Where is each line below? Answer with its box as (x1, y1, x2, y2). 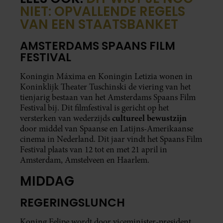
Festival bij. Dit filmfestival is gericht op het (20, 102, 169, 114)
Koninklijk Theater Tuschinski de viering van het (20, 81, 191, 93)
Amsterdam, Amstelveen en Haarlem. (20, 154, 151, 166)
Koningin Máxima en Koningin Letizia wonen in (20, 71, 193, 83)
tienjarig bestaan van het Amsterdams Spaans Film (20, 92, 196, 104)
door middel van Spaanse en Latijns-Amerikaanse (20, 123, 193, 135)
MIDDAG (20, 172, 74, 191)
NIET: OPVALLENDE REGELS (20, 2, 185, 20)
